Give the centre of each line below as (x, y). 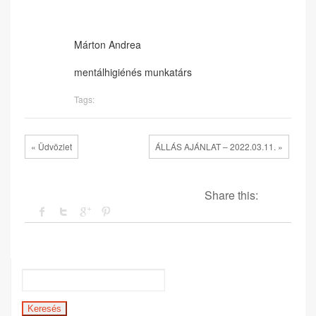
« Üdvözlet (51, 146)
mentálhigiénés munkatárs (133, 72)
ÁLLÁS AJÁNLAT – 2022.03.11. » (219, 146)
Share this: (231, 195)
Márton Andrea (108, 44)
